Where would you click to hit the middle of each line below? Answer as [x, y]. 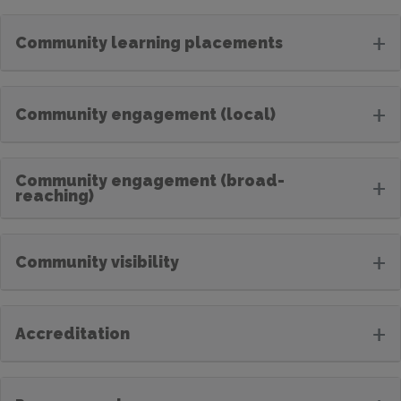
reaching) [55, 195]
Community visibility [97, 261]
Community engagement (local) [145, 114]
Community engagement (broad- [150, 180]
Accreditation [73, 333]
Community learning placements [149, 42]
